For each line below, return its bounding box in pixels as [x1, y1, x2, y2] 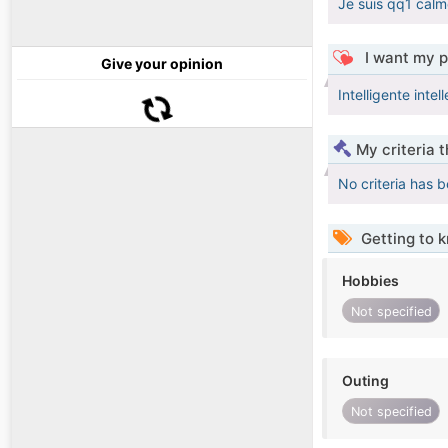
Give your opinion [101, 55, 223, 73]
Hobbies [342, 272, 399, 290]
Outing [342, 372, 389, 390]
